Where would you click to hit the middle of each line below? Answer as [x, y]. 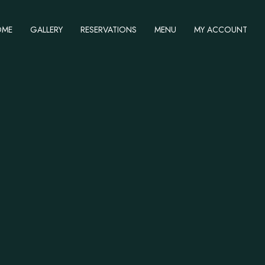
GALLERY [46, 30]
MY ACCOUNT [221, 30]
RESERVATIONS [109, 30]
